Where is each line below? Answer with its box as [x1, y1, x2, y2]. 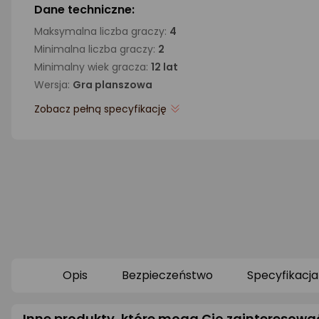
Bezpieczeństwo [122, 267, 213, 283]
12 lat [151, 60, 178, 74]
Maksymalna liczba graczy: [34, 24, 169, 38]
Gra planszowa [73, 78, 152, 92]
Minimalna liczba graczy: [34, 42, 158, 56]
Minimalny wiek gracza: [34, 60, 151, 74]
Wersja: [34, 78, 73, 92]
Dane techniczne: [34, 1, 135, 18]
